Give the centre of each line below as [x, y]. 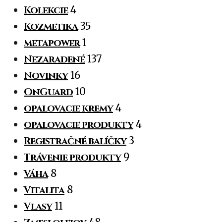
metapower [52, 43]
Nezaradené [54, 59]
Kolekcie [46, 10]
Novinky [46, 76]
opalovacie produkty [79, 125]
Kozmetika [51, 27]
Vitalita [44, 190]
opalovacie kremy [68, 109]
